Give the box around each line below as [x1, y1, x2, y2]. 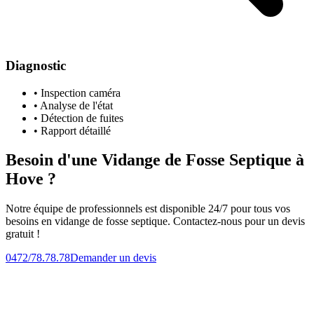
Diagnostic [6, 57, 66, 73]
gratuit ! [6, 228, 40, 240]
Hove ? [6, 170, 56, 189]
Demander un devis [70, 252, 156, 264]
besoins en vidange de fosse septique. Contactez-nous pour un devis [6, 215, 305, 228]
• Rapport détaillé [34, 124, 111, 137]
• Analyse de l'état [34, 99, 113, 111]
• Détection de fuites [34, 111, 123, 124]
